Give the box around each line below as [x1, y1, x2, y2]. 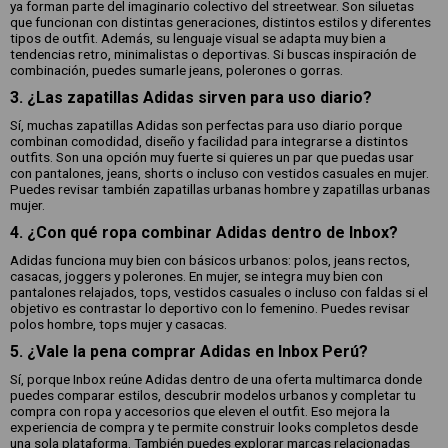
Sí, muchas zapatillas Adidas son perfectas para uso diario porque [10, 117, 402, 133]
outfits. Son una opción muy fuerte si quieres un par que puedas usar [10, 149, 414, 165]
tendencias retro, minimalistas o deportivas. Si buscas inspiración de [10, 46, 416, 62]
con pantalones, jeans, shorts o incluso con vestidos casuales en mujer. [10, 165, 429, 181]
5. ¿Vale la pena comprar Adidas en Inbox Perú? [10, 342, 368, 361]
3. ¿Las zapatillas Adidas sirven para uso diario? [10, 88, 372, 107]
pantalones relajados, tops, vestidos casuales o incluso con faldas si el [10, 284, 428, 300]
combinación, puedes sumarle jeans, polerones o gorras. [10, 62, 343, 78]
